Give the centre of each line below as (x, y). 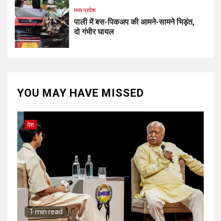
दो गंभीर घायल (94, 32)
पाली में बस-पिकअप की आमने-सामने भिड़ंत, (134, 22)
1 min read (46, 211)
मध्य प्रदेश (85, 10)
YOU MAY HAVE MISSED (81, 93)
